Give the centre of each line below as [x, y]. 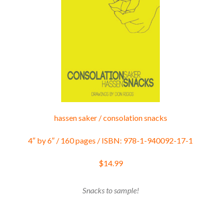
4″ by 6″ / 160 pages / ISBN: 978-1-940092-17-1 [110, 140]
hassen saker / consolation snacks [110, 117]
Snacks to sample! [110, 190]
